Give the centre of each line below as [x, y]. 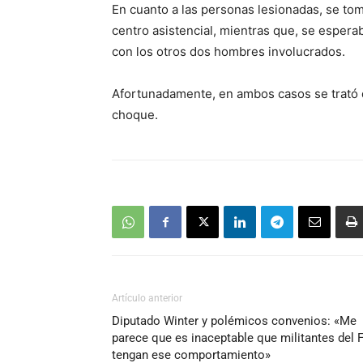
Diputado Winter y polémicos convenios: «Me [234, 321]
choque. [135, 115]
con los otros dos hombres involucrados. [228, 52]
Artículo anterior [147, 299]
